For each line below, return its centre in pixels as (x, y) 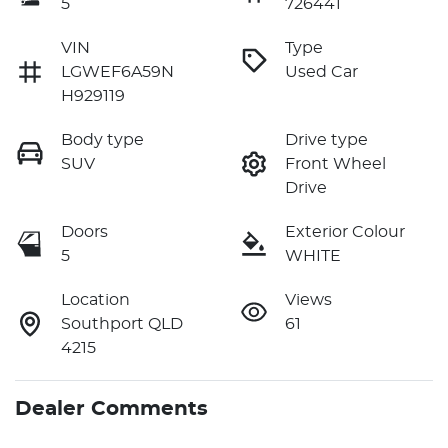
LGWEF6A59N (117, 71)
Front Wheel (335, 163)
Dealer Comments (111, 408)
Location (95, 299)
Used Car (321, 71)
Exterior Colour (345, 231)
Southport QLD (122, 323)
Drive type (326, 139)
